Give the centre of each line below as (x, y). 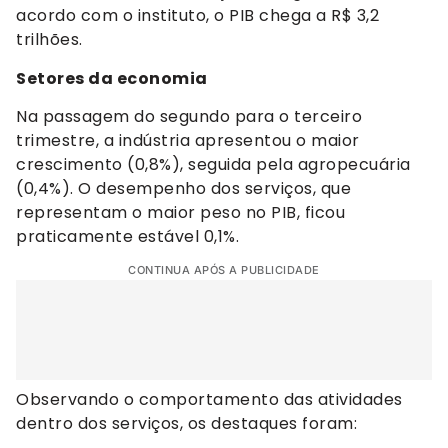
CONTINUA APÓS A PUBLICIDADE (224, 270)
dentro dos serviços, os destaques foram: (186, 424)
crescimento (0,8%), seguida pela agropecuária (213, 165)
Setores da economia (112, 78)
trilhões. (49, 40)
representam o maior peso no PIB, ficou (180, 213)
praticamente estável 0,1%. (127, 237)
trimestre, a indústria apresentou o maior (188, 141)
